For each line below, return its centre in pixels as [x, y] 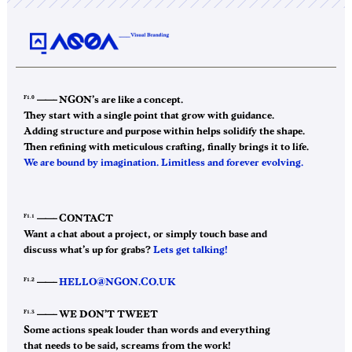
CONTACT [85, 219]
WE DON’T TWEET [107, 315]
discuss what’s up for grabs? [87, 250]
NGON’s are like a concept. [120, 100]
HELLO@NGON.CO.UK [117, 282]
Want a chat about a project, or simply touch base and [145, 235]
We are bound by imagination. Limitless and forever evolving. [163, 163]
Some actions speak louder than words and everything [147, 330]
